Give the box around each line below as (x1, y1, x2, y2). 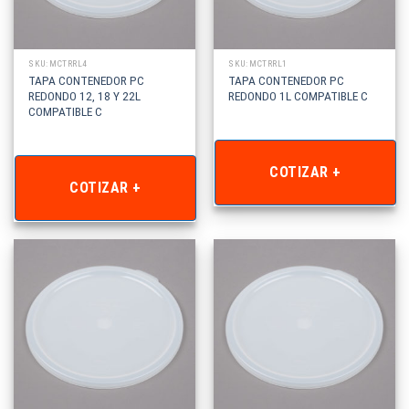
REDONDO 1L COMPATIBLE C (228, 89, 369, 104)
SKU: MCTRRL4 (28, 58, 88, 68)
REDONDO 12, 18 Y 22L (28, 89, 142, 104)
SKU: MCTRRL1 (228, 58, 288, 68)
